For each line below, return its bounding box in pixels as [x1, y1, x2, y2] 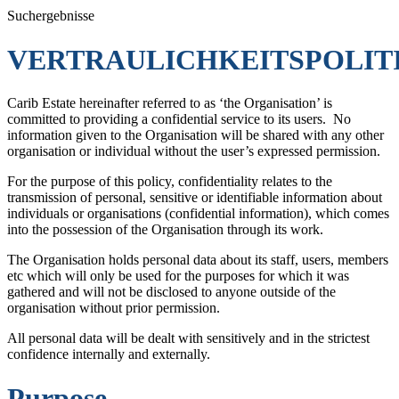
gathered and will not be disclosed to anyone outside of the [7, 284, 336, 300]
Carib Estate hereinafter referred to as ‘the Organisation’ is [7, 95, 332, 111]
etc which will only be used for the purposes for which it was [7, 268, 349, 284]
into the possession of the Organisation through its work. [7, 222, 323, 238]
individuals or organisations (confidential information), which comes [7, 206, 389, 222]
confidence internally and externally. [7, 346, 210, 362]
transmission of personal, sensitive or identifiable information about [7, 190, 382, 206]
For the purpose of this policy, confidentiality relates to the [7, 174, 332, 190]
